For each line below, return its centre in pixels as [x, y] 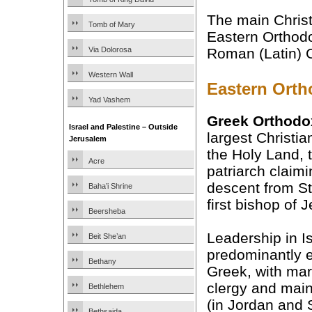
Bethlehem [106, 286]
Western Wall [111, 75]
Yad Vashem [109, 100]
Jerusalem [88, 139]
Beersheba [107, 211]
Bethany [102, 261]
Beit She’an [107, 236]
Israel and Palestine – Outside [123, 127]
